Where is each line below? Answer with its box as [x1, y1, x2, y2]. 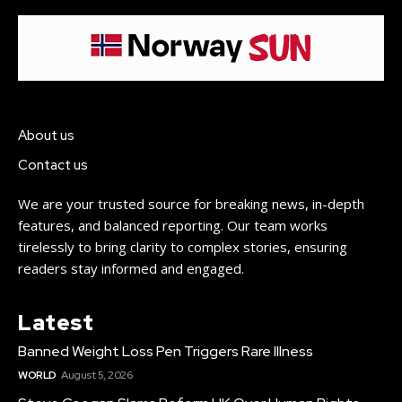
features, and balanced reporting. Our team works [18, 215, 328, 234]
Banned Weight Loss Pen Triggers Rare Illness [18, 341, 313, 361]
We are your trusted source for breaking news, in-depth [18, 194, 364, 213]
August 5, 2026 [61, 367, 132, 382]
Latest [18, 308, 93, 336]
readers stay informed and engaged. [18, 258, 244, 277]
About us [18, 126, 74, 144]
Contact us [18, 155, 88, 174]
